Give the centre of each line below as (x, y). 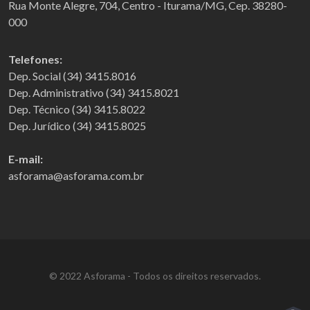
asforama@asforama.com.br (76, 175)
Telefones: (35, 59)
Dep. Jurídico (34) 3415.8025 (77, 125)
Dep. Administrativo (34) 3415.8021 (94, 92)
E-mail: (26, 158)
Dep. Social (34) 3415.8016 (72, 75)
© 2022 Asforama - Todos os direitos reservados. (155, 275)
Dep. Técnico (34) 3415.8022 (77, 109)
